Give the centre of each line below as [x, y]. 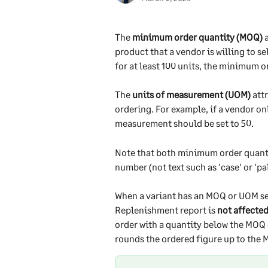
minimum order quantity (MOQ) [197, 37]
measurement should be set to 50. [185, 123]
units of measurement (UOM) [191, 95]
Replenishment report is [166, 210]
